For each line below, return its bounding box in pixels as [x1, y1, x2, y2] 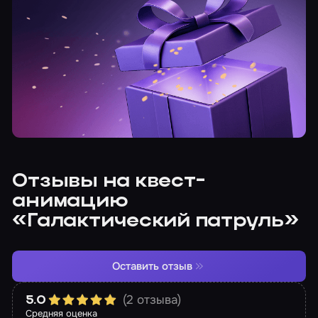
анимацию [12, 192, 128, 212]
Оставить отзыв [112, 258, 193, 273]
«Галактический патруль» [12, 212, 299, 232]
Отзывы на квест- [12, 172, 205, 192]
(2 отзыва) [123, 292, 182, 308]
